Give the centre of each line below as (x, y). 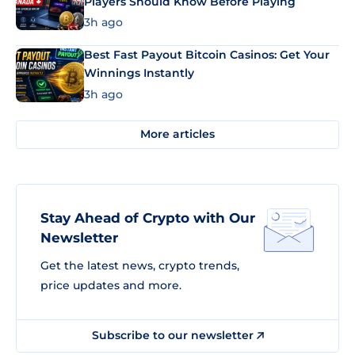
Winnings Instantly (139, 73)
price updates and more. (111, 285)
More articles (177, 134)
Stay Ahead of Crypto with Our (148, 218)
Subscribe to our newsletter (174, 335)
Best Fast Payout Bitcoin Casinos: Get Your (207, 55)
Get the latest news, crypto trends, (140, 265)
